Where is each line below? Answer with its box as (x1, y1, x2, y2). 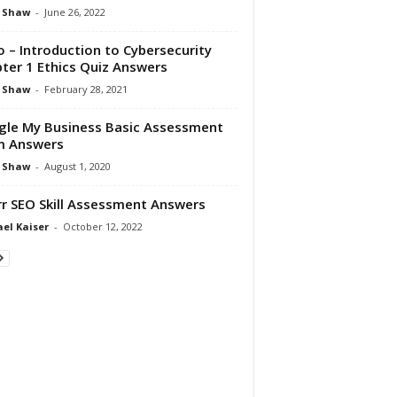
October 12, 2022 (62, 220, 143, 234)
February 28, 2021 (43, 82, 128, 97)
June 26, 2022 (43, 5, 105, 19)
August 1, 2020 (43, 160, 111, 174)
